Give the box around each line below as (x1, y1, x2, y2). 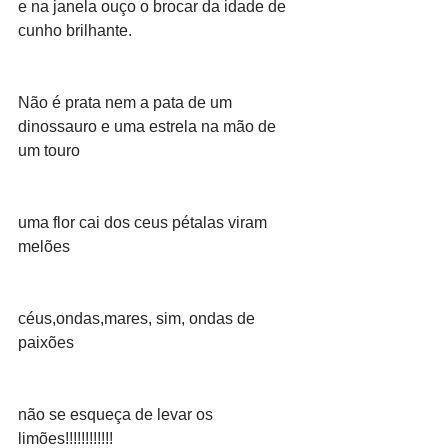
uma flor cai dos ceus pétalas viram (18, 214, 271, 231)
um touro (18, 142, 80, 159)
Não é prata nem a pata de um (18, 94, 236, 111)
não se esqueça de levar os (18, 406, 217, 423)
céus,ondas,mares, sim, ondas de (18, 310, 259, 327)
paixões (18, 334, 74, 351)
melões (18, 238, 70, 255)
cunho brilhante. (18, 22, 132, 39)
